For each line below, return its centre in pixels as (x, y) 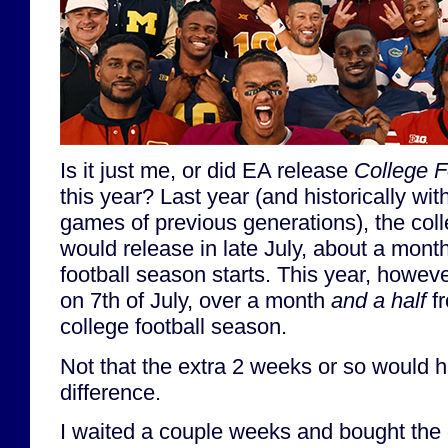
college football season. (173, 327)
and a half (378, 301)
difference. (110, 392)
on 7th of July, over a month (195, 301)
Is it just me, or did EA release (207, 171)
